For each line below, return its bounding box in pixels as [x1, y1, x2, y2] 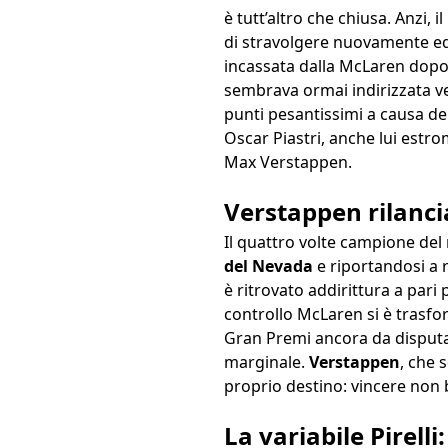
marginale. [224, 351, 309, 374]
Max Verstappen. [224, 151, 352, 174]
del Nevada [224, 255, 313, 278]
